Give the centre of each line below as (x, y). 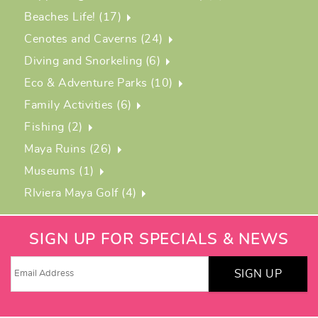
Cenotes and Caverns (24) (94, 39)
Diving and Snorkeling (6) (93, 61)
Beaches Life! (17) (73, 17)
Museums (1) (59, 171)
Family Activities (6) (78, 105)
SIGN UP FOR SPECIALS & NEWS (159, 239)
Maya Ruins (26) (68, 149)
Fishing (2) (54, 127)
